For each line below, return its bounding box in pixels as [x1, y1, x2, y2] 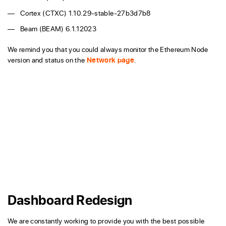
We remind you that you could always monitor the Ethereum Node [8, 44, 208, 54]
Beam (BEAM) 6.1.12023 [20, 24, 97, 34]
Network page [86, 55, 134, 65]
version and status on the [8, 55, 87, 65]
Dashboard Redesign [8, 191, 133, 209]
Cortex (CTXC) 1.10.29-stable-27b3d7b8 [20, 8, 151, 18]
